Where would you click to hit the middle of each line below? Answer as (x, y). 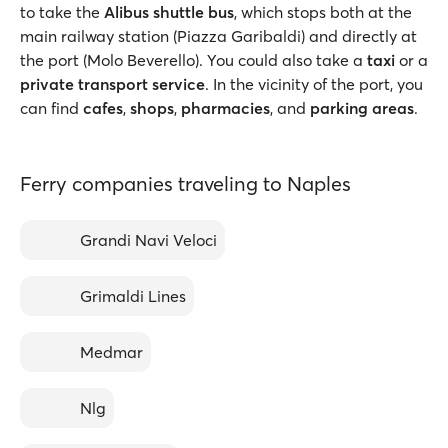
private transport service (112, 84)
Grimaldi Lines (133, 296)
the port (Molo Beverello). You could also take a (193, 60)
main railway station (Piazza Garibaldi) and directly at (218, 36)
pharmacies (225, 108)
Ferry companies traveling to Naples (185, 183)
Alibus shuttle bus (167, 12)
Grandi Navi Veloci (148, 240)
